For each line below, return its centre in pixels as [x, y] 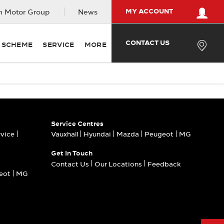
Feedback [164, 164]
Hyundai [97, 134]
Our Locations [118, 164]
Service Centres [77, 123]
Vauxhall [64, 134]
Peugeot [159, 134]
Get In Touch [72, 153]
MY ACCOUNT [149, 11]
